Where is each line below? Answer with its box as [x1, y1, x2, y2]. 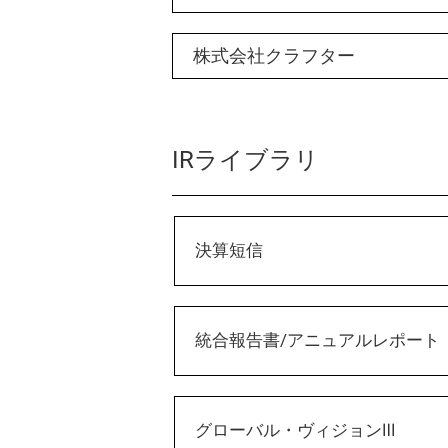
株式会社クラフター [193, 45, 355, 66]
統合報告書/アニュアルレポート [195, 330, 441, 350]
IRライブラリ [172, 146, 319, 174]
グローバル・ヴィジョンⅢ [195, 420, 396, 440]
